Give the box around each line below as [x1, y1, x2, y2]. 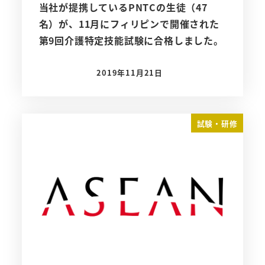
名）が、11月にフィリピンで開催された [38, 17, 219, 31]
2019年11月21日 [96, 67, 163, 79]
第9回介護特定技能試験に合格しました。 [38, 33, 224, 48]
